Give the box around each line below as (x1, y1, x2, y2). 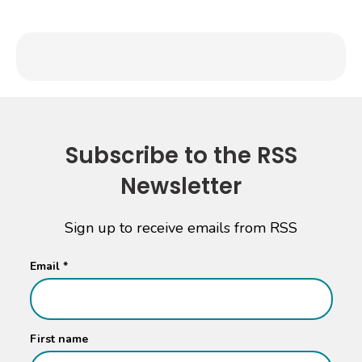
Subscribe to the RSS (65, 139, 297, 171)
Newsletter (120, 170, 242, 202)
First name (29, 330, 88, 347)
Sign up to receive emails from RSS (65, 217, 297, 238)
